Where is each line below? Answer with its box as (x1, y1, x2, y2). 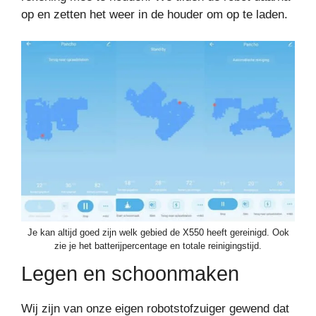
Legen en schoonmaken (21, 262, 239, 286)
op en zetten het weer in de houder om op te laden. (21, 7, 288, 21)
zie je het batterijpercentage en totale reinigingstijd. (54, 241, 262, 252)
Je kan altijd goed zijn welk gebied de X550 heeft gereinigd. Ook (27, 227, 289, 238)
